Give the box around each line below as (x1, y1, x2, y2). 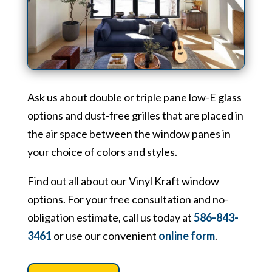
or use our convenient (51, 229, 158, 243)
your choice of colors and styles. (27, 145, 177, 159)
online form (158, 229, 215, 243)
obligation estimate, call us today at (27, 211, 194, 225)
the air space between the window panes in (27, 127, 231, 141)
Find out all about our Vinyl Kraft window (27, 174, 219, 188)
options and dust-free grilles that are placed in (27, 109, 243, 123)
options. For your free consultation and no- (27, 192, 228, 206)
